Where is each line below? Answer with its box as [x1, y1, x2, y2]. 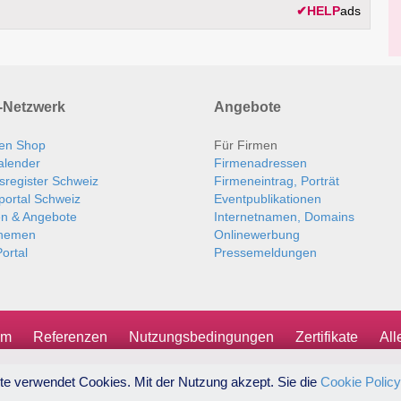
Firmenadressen [214, 156, 307, 171]
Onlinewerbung [214, 227, 300, 243]
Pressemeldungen [214, 245, 317, 260]
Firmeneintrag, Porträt [214, 174, 339, 189]
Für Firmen [214, 138, 277, 153]
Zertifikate [295, 329, 358, 346]
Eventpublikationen [214, 192, 321, 207]
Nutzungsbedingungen [129, 329, 274, 346]
